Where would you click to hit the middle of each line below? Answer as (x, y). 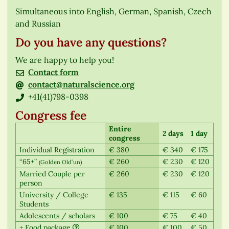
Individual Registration (57, 150)
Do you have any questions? (91, 42)
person (31, 183)
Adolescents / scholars (57, 216)
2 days (173, 134)
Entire (120, 129)
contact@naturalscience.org (81, 85)
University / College (54, 195)
